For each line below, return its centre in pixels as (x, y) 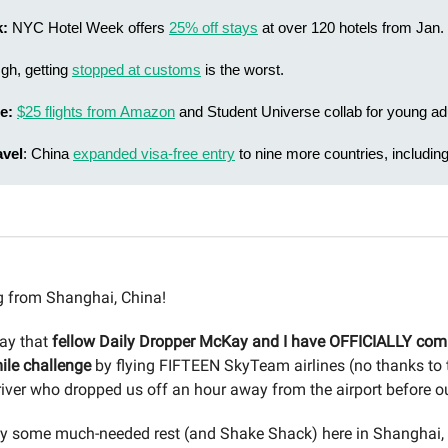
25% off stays (213, 27)
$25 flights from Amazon (96, 111)
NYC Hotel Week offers (88, 27)
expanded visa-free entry (154, 153)
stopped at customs (136, 69)
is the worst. (242, 69)
